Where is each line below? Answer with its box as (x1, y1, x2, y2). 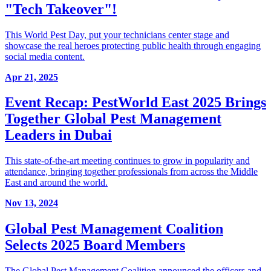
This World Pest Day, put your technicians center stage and (5, 29, 229, 40)
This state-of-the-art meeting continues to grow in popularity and (5, 155, 250, 166)
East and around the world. (5, 177, 108, 188)
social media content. (5, 51, 85, 62)
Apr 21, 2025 (5, 71, 58, 82)
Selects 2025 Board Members (5, 237, 185, 253)
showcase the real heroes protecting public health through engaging (5, 40, 261, 51)
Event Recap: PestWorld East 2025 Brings (5, 94, 266, 111)
